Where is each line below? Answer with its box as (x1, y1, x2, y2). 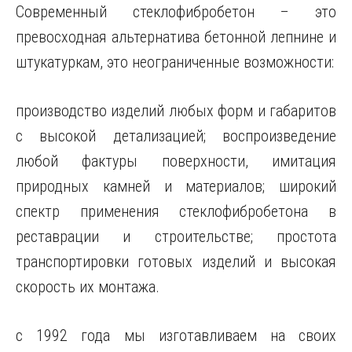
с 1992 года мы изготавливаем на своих (16, 326, 336, 345)
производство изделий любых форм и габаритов (16, 101, 336, 120)
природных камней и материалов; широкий (16, 177, 336, 196)
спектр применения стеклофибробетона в (16, 202, 336, 221)
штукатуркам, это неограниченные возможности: (16, 53, 334, 71)
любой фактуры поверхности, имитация (16, 152, 336, 170)
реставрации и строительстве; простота (16, 227, 336, 246)
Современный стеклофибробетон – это (16, 2, 336, 21)
